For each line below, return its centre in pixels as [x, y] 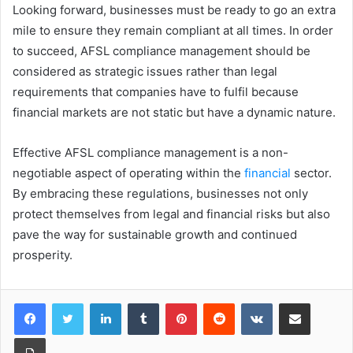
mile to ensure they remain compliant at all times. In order [173, 30]
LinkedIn [141, 302]
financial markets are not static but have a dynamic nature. [174, 112]
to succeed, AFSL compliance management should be [162, 50]
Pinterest [219, 302]
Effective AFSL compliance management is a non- [150, 152]
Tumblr [175, 302]
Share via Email [322, 302]
